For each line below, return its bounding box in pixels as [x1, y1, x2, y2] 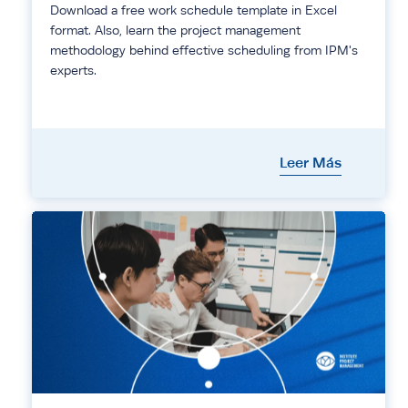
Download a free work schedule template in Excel [50, 3, 337, 18]
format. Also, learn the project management [50, 23, 301, 38]
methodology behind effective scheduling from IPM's [50, 43, 358, 58]
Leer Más [280, 154, 342, 172]
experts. [50, 63, 97, 78]
